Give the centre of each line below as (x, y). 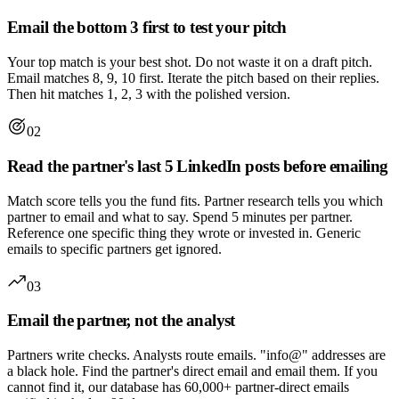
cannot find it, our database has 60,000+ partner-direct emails (178, 387)
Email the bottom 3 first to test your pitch (147, 28)
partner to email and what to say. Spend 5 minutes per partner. (180, 216)
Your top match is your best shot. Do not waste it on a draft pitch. (190, 62)
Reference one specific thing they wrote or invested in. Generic (184, 232)
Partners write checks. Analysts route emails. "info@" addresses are (196, 355)
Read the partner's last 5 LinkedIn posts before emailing (198, 166)
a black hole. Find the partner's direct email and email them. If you (192, 371)
